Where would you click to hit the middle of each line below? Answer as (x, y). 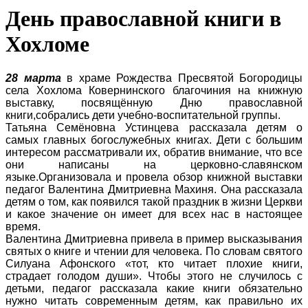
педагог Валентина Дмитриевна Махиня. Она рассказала (154, 189)
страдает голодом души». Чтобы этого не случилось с (154, 276)
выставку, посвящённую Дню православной (154, 102)
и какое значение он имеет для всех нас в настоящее (154, 214)
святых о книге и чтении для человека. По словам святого (154, 251)
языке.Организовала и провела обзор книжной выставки (154, 177)
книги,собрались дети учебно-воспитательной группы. (143, 115)
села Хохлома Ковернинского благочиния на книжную (154, 90)
